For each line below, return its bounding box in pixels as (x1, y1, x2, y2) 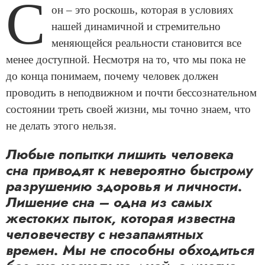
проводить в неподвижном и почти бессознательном (6, 86, 257, 99)
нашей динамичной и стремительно (51, 20, 221, 33)
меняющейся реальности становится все (51, 36, 241, 49)
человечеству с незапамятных (6, 223, 203, 244)
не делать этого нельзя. (6, 119, 117, 132)
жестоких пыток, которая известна (6, 207, 235, 228)
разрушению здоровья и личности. (6, 175, 243, 196)
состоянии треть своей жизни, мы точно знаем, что (6, 102, 251, 115)
